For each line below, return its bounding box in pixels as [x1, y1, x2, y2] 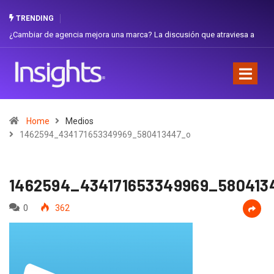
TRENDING [14, 14, 54, 23]
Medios [65, 116, 94, 126]
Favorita [192, 47, 221, 56]
